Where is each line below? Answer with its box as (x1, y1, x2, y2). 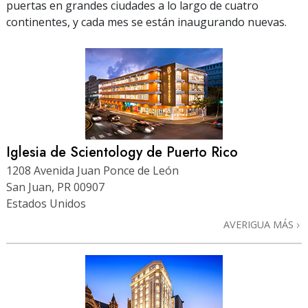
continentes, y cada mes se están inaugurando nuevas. (6, 14, 287, 30)
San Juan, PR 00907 (6, 179, 104, 195)
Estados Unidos (6, 195, 86, 211)
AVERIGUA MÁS (223, 217, 296, 231)
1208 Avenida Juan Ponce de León (6, 162, 179, 178)
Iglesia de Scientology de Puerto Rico (6, 142, 238, 162)
